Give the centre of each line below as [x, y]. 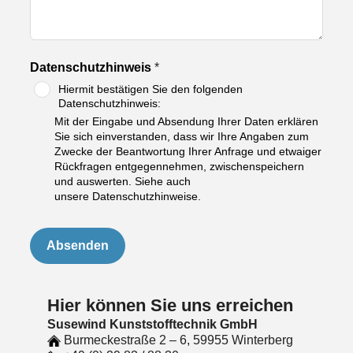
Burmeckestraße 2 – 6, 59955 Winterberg [177, 340]
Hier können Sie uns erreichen [170, 305]
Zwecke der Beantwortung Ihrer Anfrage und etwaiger [188, 151]
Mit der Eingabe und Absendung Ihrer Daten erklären [186, 121]
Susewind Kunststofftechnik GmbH [152, 324]
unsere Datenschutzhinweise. [127, 196]
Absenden [77, 245]
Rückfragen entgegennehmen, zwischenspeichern [179, 166]
